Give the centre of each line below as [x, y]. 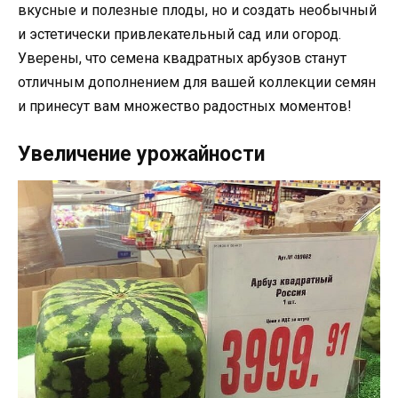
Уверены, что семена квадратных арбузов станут [182, 58]
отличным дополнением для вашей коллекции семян [197, 82]
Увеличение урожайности [141, 154]
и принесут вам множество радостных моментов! [185, 106]
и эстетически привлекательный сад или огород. [179, 34]
